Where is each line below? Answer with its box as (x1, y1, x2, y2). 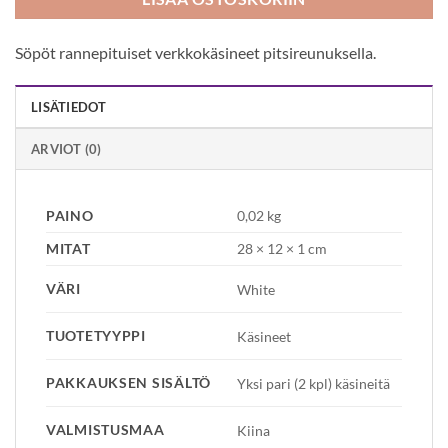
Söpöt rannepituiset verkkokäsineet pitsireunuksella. (15, 42, 376, 62)
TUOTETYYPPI (46, 327, 146, 345)
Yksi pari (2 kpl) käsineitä (237, 374, 391, 392)
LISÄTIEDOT (31, 99, 107, 116)
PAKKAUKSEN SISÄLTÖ (46, 374, 211, 392)
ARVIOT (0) (31, 141, 102, 158)
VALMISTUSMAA (46, 421, 165, 439)
